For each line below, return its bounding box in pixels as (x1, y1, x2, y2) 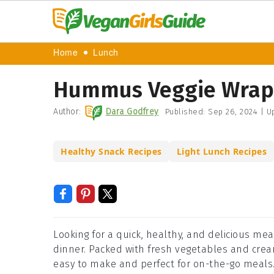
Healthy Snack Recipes (61, 146, 162, 157)
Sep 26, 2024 (208, 107, 257, 116)
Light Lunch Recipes (176, 146, 267, 157)
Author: (53, 106, 81, 117)
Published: (165, 107, 208, 116)
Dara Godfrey (105, 106, 159, 117)
